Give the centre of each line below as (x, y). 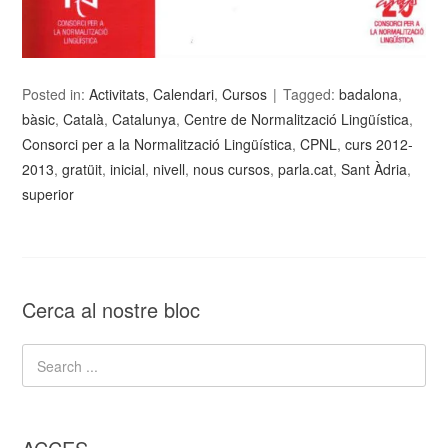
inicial (128, 169)
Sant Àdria (374, 169)
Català (84, 119)
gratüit (82, 169)
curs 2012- (379, 144)
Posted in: (56, 94)
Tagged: (311, 94)
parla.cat (306, 169)
